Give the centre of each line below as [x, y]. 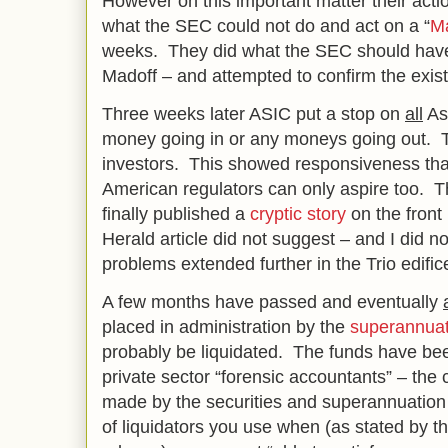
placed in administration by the [226, 327]
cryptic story [298, 214]
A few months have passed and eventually [272, 302]
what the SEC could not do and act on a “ [266, 26]
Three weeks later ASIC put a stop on [253, 114]
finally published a [176, 214]
